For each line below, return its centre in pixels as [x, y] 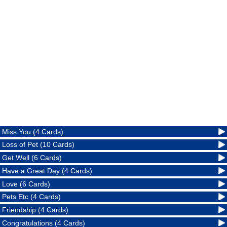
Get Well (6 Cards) [32, 158]
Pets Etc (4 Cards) [32, 197]
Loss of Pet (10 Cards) [39, 145]
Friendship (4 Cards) [35, 210]
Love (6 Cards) [26, 184]
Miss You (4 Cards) [33, 131]
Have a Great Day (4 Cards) [47, 171]
